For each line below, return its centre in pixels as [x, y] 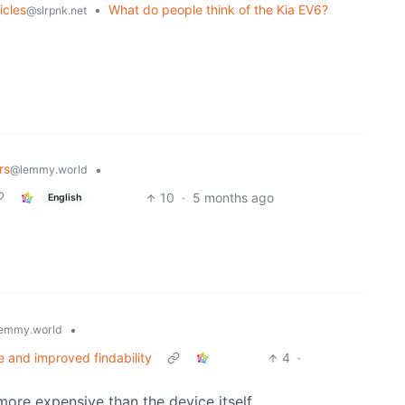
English [64, 197]
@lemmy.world [49, 170]
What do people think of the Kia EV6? [218, 10]
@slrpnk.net [57, 11]
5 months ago [233, 198]
